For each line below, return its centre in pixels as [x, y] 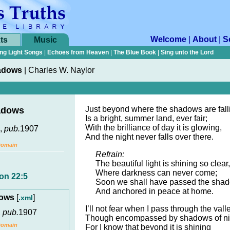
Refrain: [110, 154]
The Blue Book [135, 52]
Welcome [168, 39]
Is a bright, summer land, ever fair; [146, 118]
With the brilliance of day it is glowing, [154, 128]
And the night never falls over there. [149, 137]
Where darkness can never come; [156, 173]
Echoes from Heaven [78, 52]
